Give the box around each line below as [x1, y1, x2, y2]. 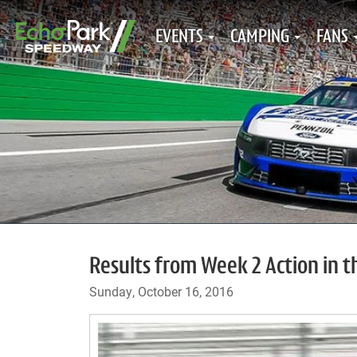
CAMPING [230, 28, 289, 47]
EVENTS [155, 28, 203, 47]
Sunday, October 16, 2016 [89, 283, 233, 300]
